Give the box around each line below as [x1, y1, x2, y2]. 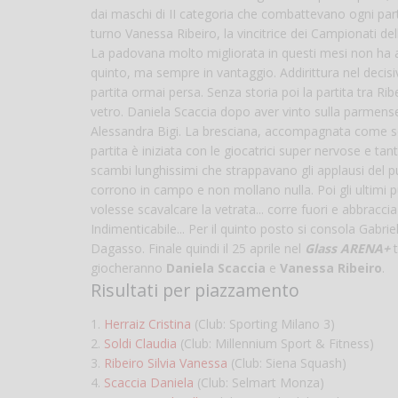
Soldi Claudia [104, 335, 177, 353]
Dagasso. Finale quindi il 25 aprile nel [91, 240, 305, 258]
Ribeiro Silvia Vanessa [104, 354, 227, 372]
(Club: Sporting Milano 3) [191, 315, 335, 333]
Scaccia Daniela [104, 374, 194, 392]
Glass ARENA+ [305, 240, 390, 258]
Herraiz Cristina [104, 315, 191, 333]
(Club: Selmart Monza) [194, 374, 324, 392]
